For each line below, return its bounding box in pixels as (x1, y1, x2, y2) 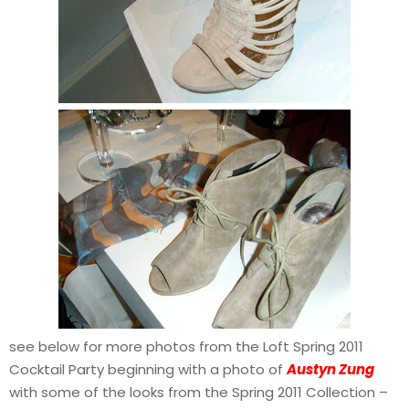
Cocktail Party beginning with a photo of (9, 360, 287, 380)
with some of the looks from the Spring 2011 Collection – (9, 383, 388, 403)
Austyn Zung (287, 360, 374, 380)
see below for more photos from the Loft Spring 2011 (9, 337, 363, 357)
